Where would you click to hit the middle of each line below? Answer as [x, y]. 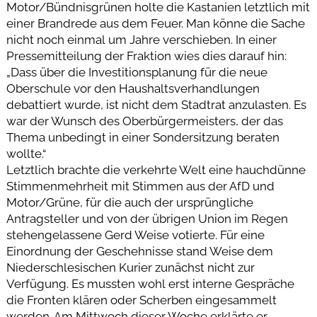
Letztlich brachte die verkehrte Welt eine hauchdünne [156, 170]
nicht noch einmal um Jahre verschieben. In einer [141, 40]
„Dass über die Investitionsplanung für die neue [137, 73]
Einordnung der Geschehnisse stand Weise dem [139, 252]
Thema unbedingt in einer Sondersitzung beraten [143, 138]
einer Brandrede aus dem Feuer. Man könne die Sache [155, 24]
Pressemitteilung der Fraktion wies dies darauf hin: [146, 56]
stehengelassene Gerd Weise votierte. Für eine [135, 235]
